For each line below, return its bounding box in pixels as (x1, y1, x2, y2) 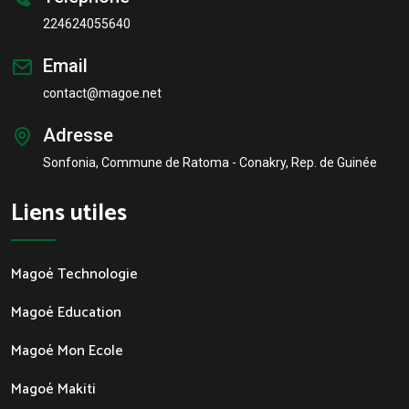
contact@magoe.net (43, 85, 162, 100)
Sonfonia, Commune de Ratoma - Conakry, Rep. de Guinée (43, 154, 377, 170)
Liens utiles (11, 194, 127, 233)
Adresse (43, 123, 113, 146)
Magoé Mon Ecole (11, 338, 123, 363)
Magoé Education (11, 299, 121, 325)
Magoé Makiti (11, 376, 96, 402)
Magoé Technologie (11, 261, 138, 287)
